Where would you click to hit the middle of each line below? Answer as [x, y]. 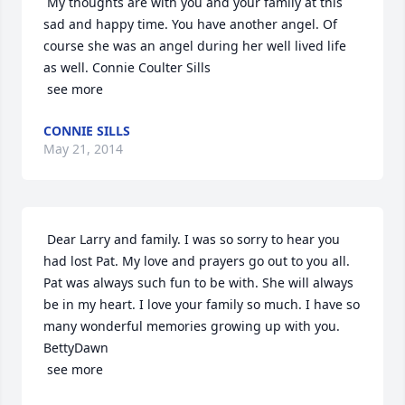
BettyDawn [76, 348]
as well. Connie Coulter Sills [127, 67]
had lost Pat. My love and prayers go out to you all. [197, 261]
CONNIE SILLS [87, 131]
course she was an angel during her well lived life [195, 46]
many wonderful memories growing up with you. [192, 326]
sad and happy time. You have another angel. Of [190, 24]
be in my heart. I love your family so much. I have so [202, 304]
